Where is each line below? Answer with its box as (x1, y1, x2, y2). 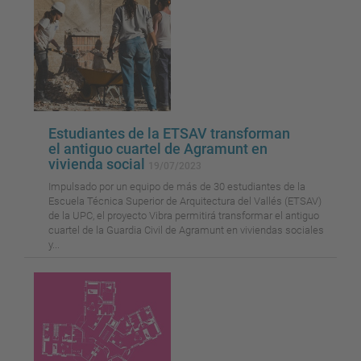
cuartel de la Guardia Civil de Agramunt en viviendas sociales (48, 224, 324, 237)
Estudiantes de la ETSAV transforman (48, 125, 290, 143)
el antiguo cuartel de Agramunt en (48, 140, 268, 158)
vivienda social (48, 156, 148, 173)
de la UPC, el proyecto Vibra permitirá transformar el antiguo (48, 210, 319, 222)
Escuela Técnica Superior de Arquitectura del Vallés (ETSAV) (48, 195, 322, 208)
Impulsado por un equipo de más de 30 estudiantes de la (48, 180, 305, 193)
